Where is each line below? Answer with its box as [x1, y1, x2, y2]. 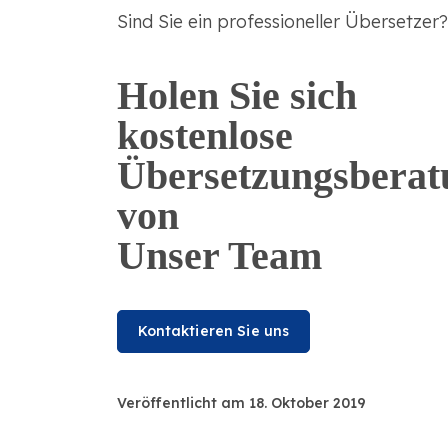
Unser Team [116, 233, 322, 279]
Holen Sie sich [116, 73, 357, 119]
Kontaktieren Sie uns [137, 322, 290, 341]
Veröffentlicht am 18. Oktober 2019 [116, 393, 366, 412]
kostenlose [116, 113, 293, 159]
